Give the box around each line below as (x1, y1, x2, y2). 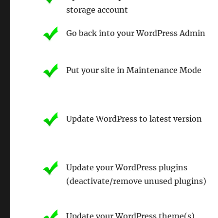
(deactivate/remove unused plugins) (66, 176, 207, 186)
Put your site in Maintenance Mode (66, 65, 202, 75)
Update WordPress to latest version (66, 113, 202, 124)
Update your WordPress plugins (66, 162, 188, 172)
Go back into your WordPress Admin (66, 28, 206, 38)
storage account (66, 4, 128, 15)
